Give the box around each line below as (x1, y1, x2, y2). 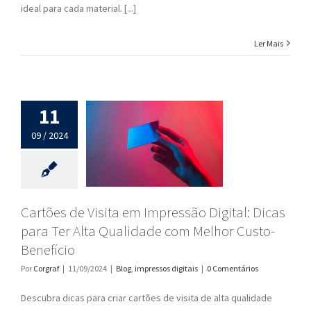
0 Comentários (207, 262, 258, 274)
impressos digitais (135, 262, 198, 274)
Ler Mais (254, 37, 283, 49)
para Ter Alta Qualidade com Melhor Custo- (21, 221, 275, 240)
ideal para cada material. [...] (21, 1, 136, 15)
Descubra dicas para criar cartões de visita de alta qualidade (21, 291, 272, 304)
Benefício (21, 239, 75, 259)
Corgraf (33, 262, 59, 274)
